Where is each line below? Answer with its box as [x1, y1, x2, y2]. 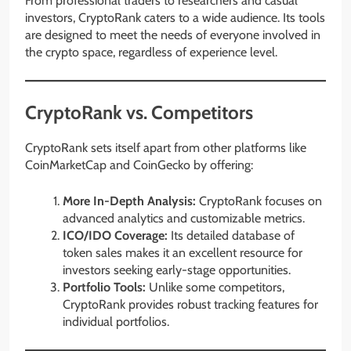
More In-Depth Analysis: [63, 194, 196, 209]
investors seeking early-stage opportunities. [63, 262, 291, 278]
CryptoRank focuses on [196, 194, 322, 209]
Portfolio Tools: [63, 280, 146, 295]
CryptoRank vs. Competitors [25, 101, 253, 125]
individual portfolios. [63, 314, 169, 330]
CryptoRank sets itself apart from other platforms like [25, 140, 306, 156]
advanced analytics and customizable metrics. [63, 211, 305, 226]
